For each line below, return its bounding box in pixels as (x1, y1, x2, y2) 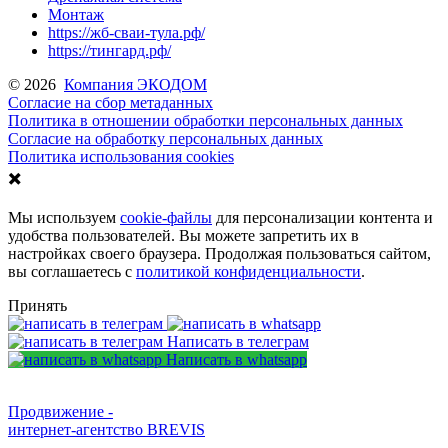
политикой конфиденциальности (136, 262, 361, 280)
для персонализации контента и (212, 208, 433, 226)
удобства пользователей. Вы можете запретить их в (8, 226, 359, 244)
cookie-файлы (120, 208, 212, 226)
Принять (8, 296, 67, 314)
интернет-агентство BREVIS (8, 420, 205, 438)
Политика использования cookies (8, 147, 234, 165)
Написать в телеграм (167, 332, 309, 350)
